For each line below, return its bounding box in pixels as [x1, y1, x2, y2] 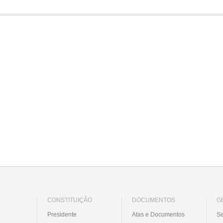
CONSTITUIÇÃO [47, 196, 92, 204]
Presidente [47, 211, 77, 218]
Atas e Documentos [132, 211, 185, 218]
